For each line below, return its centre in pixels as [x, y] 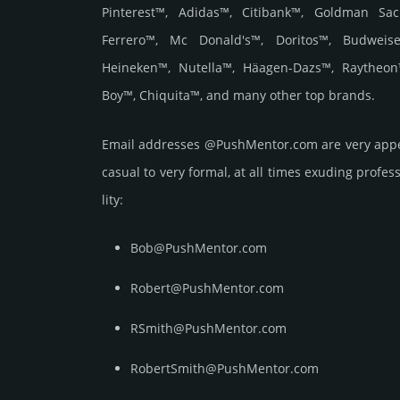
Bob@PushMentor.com [199, 248]
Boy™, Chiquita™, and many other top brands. [238, 96]
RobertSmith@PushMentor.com [225, 369]
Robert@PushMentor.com [207, 288]
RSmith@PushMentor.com [208, 329]
